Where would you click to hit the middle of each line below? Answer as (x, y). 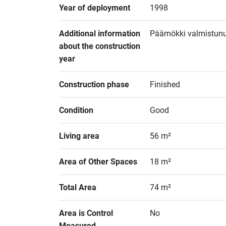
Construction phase (94, 84)
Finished (165, 84)
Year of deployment (95, 8)
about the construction (100, 46)
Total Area (78, 187)
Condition (76, 110)
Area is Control (86, 213)
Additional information (100, 34)
